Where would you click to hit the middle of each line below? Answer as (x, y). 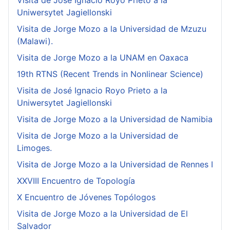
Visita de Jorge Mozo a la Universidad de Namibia (115, 119)
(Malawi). (35, 41)
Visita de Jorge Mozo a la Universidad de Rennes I (115, 165)
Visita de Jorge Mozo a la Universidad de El (102, 214)
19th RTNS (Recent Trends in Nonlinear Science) (110, 74)
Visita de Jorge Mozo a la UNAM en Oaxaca (103, 58)
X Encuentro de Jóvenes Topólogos (86, 197)
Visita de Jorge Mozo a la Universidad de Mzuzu (112, 29)
